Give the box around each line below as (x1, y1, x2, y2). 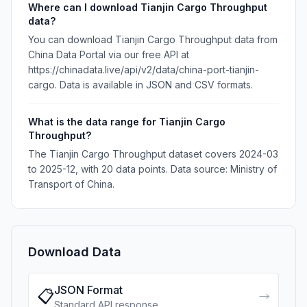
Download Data (28, 245, 121, 259)
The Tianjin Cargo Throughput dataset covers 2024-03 (28, 148, 278, 160)
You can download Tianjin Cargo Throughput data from (28, 34, 278, 45)
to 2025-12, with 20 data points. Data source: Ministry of (28, 163, 277, 175)
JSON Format (54, 283, 123, 297)
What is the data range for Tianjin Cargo (28, 116, 225, 127)
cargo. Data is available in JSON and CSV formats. (28, 79, 253, 90)
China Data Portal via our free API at (28, 49, 189, 60)
